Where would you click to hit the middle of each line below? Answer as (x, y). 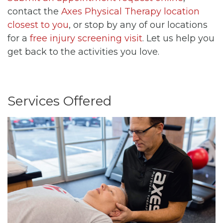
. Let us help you (178, 38)
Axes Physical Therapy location (130, 11)
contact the (34, 11)
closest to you (38, 25)
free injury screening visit (86, 38)
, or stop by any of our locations (138, 25)
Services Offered (59, 101)
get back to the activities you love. (83, 52)
